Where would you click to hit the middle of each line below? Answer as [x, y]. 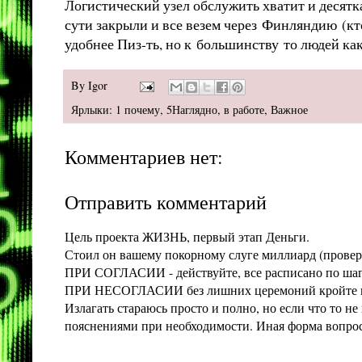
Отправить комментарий [166, 202]
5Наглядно [192, 110]
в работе [244, 110]
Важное [289, 110]
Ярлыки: [93, 110]
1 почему [138, 110]
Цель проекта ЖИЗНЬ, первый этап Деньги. [187, 237]
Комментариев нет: [144, 157]
